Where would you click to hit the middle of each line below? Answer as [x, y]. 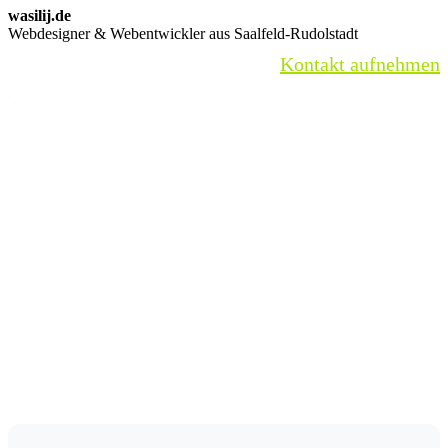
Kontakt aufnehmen [360, 63]
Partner [41, 103]
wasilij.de [39, 15]
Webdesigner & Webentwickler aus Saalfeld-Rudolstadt [183, 33]
